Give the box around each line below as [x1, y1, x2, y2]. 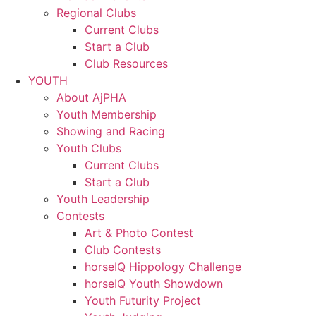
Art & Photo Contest [85, 225, 193, 240]
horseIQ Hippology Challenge [85, 259, 241, 274]
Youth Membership [56, 107, 157, 121]
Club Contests [85, 242, 161, 257]
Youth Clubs [56, 140, 121, 155]
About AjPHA [56, 90, 126, 104]
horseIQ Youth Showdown [85, 276, 223, 291]
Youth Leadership [56, 191, 150, 206]
